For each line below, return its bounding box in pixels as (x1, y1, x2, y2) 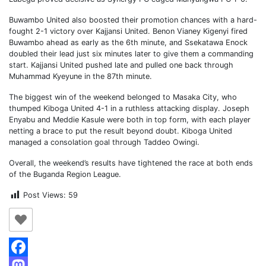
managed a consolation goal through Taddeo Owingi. (9, 138, 199, 147)
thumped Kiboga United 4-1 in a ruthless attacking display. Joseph (9, 104, 249, 113)
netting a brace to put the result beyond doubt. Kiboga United (9, 126, 232, 135)
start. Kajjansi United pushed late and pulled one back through (9, 61, 233, 69)
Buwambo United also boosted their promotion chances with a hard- (9, 15, 257, 24)
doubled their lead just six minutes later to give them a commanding (9, 49, 254, 58)
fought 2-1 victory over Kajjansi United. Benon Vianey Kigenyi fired (9, 27, 248, 36)
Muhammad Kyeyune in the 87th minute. (9, 72, 152, 81)
